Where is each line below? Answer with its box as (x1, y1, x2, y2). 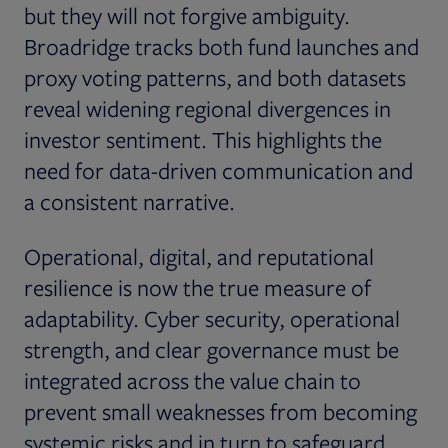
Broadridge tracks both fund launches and (24, 31, 419, 61)
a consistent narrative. (24, 186, 235, 216)
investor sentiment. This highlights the (24, 124, 382, 154)
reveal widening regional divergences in (24, 93, 391, 123)
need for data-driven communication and (24, 155, 413, 185)
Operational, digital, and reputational (24, 241, 374, 271)
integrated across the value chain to (24, 365, 361, 395)
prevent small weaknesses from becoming (24, 396, 417, 426)
